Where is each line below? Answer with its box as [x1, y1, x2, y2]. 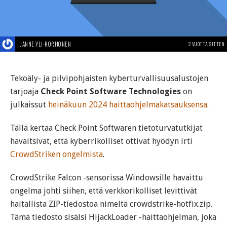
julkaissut [10, 100, 48, 110]
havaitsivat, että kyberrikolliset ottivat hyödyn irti [10, 136, 193, 146]
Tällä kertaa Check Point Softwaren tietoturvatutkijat [10, 123, 203, 133]
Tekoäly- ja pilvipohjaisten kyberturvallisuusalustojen [10, 73, 208, 84]
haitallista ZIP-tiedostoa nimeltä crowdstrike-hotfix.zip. [10, 199, 212, 209]
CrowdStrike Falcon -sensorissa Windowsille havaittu [10, 173, 203, 183]
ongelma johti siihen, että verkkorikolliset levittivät [10, 186, 197, 196]
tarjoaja [10, 87, 41, 97]
